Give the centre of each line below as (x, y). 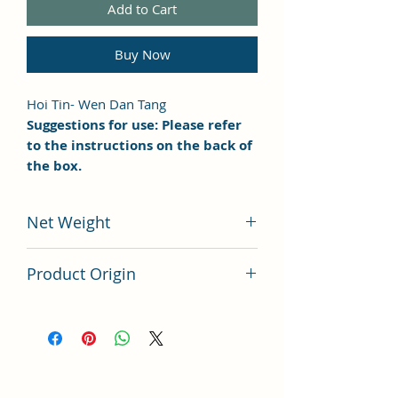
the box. (54, 165)
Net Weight (68, 222)
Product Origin (81, 273)
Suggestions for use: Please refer (134, 124)
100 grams (61, 257)
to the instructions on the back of (139, 145)
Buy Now (142, 54)
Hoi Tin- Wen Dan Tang (100, 103)
